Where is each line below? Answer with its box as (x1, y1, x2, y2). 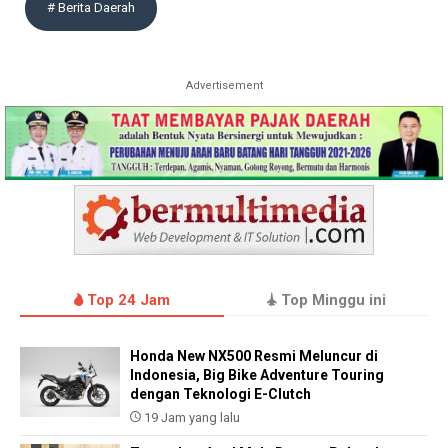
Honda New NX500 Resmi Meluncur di (130, 348, 378, 365)
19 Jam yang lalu (141, 410, 240, 426)
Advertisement (185, 78, 263, 92)
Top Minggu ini (276, 291, 386, 310)
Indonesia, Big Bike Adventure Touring (130, 367, 384, 384)
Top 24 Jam (83, 291, 170, 310)
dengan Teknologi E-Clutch (130, 386, 311, 403)
